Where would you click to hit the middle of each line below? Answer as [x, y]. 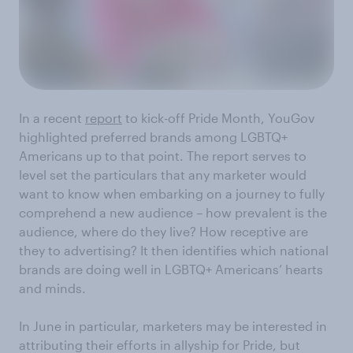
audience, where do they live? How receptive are [163, 231]
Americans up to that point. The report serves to [163, 155]
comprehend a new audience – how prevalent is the [173, 212]
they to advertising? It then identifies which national [174, 250]
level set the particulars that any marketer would [163, 174]
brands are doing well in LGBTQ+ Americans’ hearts [171, 269]
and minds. [52, 288]
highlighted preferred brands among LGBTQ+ [153, 136]
